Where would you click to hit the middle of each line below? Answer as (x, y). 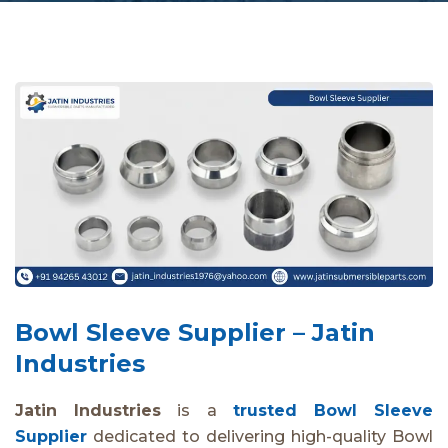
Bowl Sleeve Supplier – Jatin (195, 332)
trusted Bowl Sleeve (333, 410)
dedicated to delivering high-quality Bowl (260, 436)
